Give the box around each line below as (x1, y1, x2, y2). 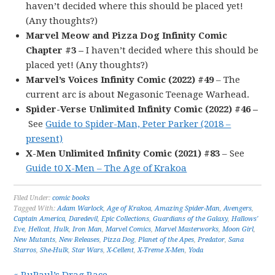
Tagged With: (14, 204, 58, 212)
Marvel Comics (106, 225, 152, 233)
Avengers (223, 204, 252, 212)
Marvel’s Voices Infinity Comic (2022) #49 (26, 74, 214, 85)
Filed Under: (14, 194, 53, 202)
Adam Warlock (57, 204, 104, 212)
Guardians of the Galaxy (153, 215, 228, 223)
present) (26, 133, 63, 144)
